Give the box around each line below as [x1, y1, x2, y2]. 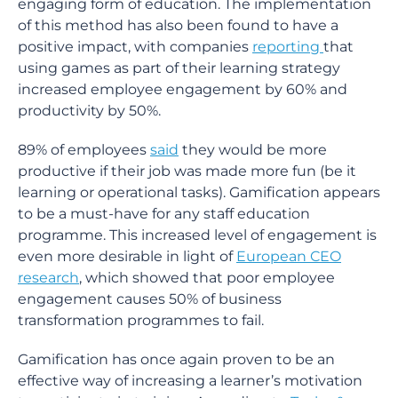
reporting [252, 38, 323, 55]
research [18, 269, 79, 286]
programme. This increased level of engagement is [18, 227, 377, 243]
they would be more [179, 141, 327, 158]
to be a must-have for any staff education [18, 205, 310, 222]
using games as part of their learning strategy [18, 60, 340, 76]
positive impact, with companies [18, 38, 252, 55]
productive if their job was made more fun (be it [18, 163, 356, 179]
